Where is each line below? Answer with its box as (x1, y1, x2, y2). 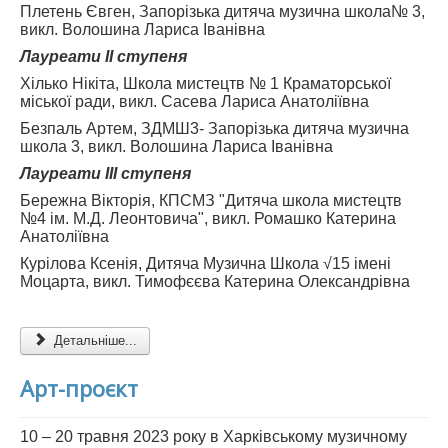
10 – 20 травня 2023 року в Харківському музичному (20, 428, 407, 446)
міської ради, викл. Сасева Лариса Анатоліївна (20, 93, 369, 111)
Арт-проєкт (20, 373, 138, 404)
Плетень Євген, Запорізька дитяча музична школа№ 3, (20, 3, 425, 21)
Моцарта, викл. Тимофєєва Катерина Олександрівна (20, 273, 410, 291)
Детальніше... (50, 333, 138, 349)
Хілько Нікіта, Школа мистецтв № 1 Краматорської (20, 75, 391, 93)
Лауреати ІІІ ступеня (20, 165, 191, 183)
